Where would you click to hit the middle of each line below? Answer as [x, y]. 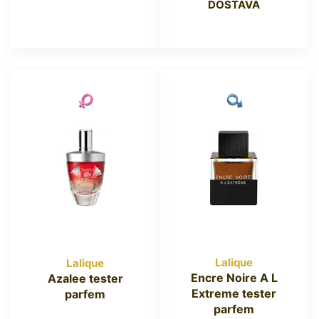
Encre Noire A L [234, 277]
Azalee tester [85, 278]
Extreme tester [234, 293]
